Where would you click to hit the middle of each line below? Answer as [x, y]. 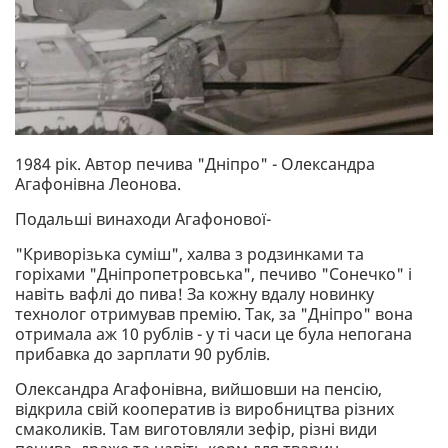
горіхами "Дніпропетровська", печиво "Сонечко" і [213, 273]
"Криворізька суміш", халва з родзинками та [189, 253]
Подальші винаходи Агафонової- [143, 218]
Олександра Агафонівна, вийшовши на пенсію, [198, 388]
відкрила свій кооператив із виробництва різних [204, 408]
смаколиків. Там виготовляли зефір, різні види [196, 428]
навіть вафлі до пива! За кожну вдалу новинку [194, 293]
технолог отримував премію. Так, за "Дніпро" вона [214, 313]
